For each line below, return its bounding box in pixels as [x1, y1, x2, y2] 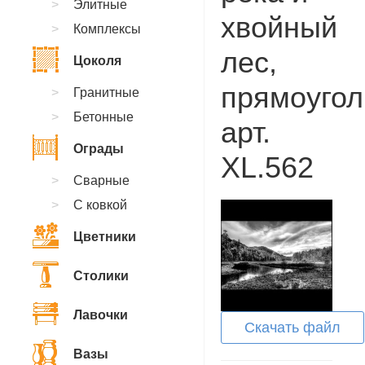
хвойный [221, 11, 337, 44]
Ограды [73, 142, 124, 156]
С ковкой [73, 198, 127, 212]
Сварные [73, 174, 130, 187]
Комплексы [73, 22, 141, 36]
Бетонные [73, 110, 134, 124]
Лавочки [73, 308, 128, 322]
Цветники [73, 230, 136, 244]
